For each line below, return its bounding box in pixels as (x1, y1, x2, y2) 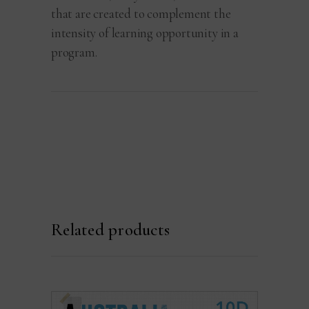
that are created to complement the (51, 5, 231, 21)
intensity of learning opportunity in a (51, 24, 239, 41)
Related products (51, 219, 170, 240)
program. (51, 43, 97, 60)
